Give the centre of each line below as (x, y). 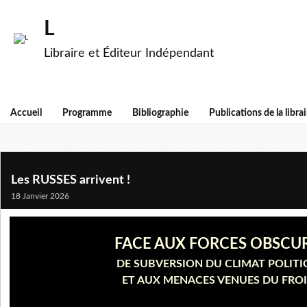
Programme (87, 113)
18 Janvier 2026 (40, 196)
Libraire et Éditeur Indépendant (129, 53)
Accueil (26, 113)
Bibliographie (160, 113)
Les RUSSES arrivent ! (71, 180)
